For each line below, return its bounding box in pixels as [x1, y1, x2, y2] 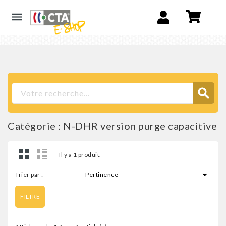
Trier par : [15, 171, 43, 178]
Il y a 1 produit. [59, 151, 101, 158]
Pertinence [85, 171, 119, 178]
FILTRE [20, 193, 40, 200]
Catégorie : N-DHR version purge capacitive [8, 120, 217, 132]
